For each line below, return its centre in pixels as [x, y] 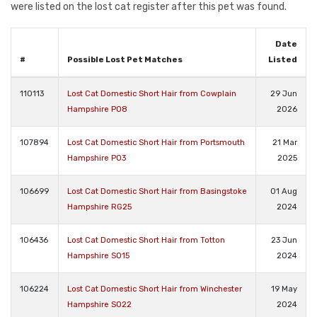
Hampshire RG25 [99, 207]
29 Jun [284, 93]
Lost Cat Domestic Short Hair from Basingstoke [157, 191]
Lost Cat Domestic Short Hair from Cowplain [152, 93]
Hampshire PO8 [97, 109]
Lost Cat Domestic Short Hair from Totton [146, 240]
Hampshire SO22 [99, 304]
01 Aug [284, 191]
